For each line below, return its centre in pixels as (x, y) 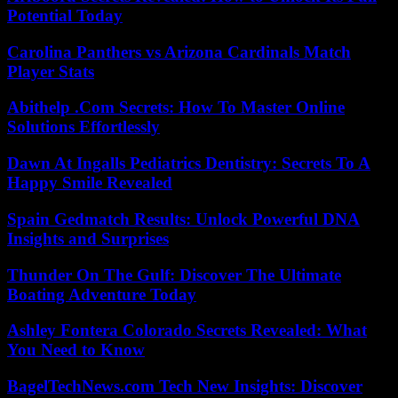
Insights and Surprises (88, 238)
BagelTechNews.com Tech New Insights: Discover (185, 386)
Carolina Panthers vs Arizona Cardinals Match (179, 52)
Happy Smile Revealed (90, 183)
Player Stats (51, 71)
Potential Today (65, 15)
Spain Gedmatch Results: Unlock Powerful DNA (183, 219)
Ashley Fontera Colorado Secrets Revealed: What (187, 330)
